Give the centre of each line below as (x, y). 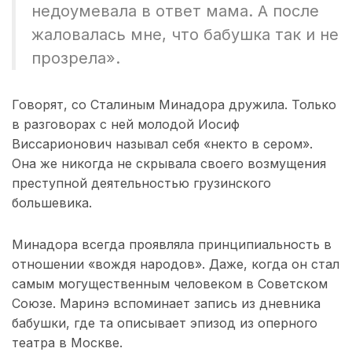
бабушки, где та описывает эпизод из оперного (165, 323)
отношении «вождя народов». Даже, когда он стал (176, 264)
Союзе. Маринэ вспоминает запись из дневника (166, 303)
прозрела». (76, 58)
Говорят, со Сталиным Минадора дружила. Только (174, 104)
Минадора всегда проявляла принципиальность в (172, 244)
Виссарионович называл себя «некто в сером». (162, 143)
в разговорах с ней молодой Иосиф (126, 124)
